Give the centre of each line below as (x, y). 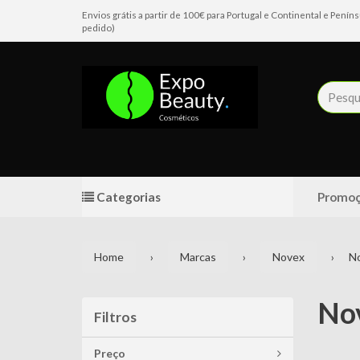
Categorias (127, 197)
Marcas (198, 257)
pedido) (98, 27)
